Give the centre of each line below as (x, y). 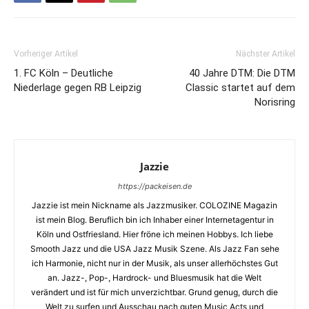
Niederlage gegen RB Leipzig (78, 87)
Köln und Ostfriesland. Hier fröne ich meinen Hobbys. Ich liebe (154, 234)
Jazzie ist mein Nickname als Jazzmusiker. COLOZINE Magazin (154, 205)
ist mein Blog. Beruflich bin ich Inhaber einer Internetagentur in (154, 219)
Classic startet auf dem (240, 87)
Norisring (275, 102)
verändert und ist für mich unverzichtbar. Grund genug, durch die (154, 292)
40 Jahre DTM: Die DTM (242, 73)
